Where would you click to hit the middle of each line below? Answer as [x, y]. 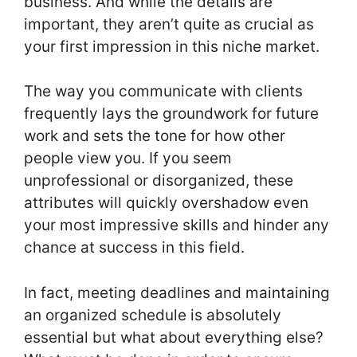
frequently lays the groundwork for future [171, 114]
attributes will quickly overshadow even [166, 203]
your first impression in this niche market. [172, 46]
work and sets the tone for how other [155, 136]
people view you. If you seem [128, 159]
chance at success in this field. [136, 248]
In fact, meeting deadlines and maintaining [177, 292]
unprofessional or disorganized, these [159, 181]
